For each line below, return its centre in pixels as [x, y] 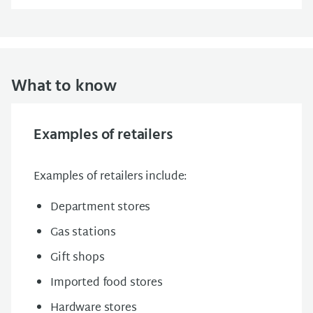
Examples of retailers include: [110, 177]
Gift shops [78, 258]
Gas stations [83, 233]
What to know [64, 86]
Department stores [101, 208]
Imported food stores [107, 283]
